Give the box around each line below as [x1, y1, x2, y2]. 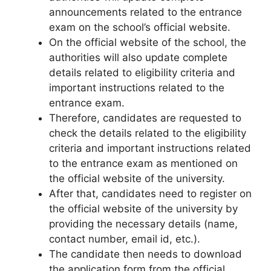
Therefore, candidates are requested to [49, 112, 241, 124]
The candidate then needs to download [49, 248, 242, 260]
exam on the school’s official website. [49, 21, 230, 33]
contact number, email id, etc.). [49, 233, 200, 245]
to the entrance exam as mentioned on [49, 157, 238, 169]
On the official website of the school [49, 36, 224, 48]
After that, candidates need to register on [49, 188, 252, 200]
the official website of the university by [49, 203, 238, 215]
